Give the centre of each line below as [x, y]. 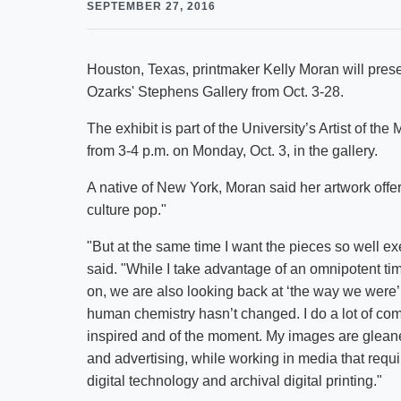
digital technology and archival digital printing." [235, 381]
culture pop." [127, 210]
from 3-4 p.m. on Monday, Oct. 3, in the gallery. [232, 151]
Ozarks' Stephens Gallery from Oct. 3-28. [215, 92]
